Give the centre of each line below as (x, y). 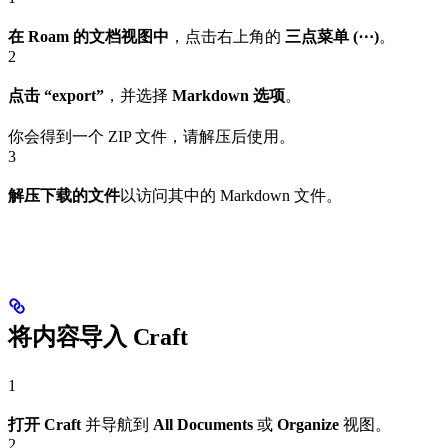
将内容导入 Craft (98, 336)
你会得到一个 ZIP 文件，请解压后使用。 (151, 136)
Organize (308, 424)
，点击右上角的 (227, 36)
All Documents (203, 424)
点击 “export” (56, 95)
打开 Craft (44, 424)
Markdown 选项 (228, 95)
